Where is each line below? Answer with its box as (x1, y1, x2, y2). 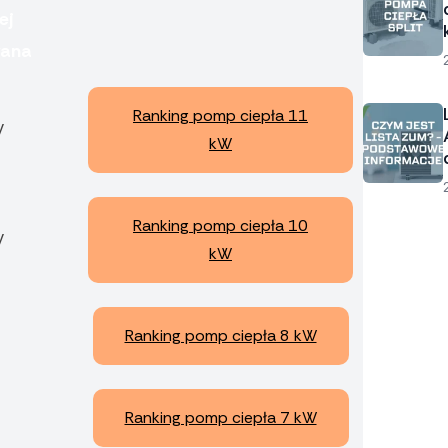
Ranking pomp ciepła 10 (133, 215, 308, 237)
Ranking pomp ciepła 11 (133, 105, 308, 127)
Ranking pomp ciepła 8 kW (124, 325, 317, 347)
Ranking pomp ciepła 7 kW (124, 407, 317, 429)
